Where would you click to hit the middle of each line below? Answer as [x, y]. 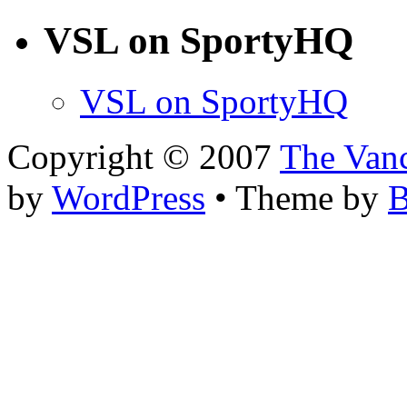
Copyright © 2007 [144, 156]
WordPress [129, 197]
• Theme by [297, 197]
